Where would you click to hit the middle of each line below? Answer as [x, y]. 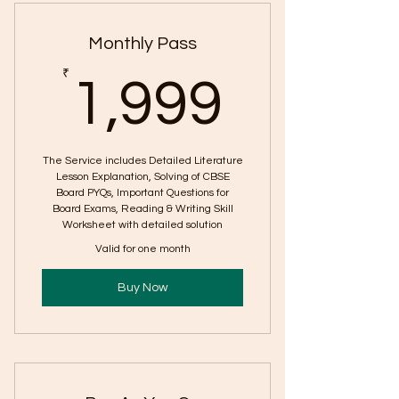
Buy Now [142, 287]
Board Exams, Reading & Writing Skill [142, 209]
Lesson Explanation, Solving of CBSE [142, 177]
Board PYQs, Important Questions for [142, 193]
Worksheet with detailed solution [142, 225]
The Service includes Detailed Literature [142, 161]
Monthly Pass [142, 44]
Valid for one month [142, 249]
